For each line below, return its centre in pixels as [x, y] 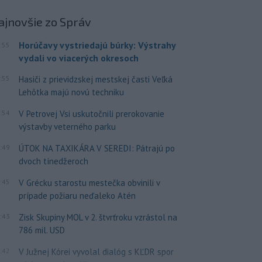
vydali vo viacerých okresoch [78, 58]
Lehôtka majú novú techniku [71, 92]
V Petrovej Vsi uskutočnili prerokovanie [91, 113]
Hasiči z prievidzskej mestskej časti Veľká [95, 79]
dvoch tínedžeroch [53, 161]
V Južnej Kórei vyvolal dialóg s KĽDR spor [96, 251]
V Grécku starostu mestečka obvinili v [89, 182]
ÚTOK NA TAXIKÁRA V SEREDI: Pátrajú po [96, 148]
